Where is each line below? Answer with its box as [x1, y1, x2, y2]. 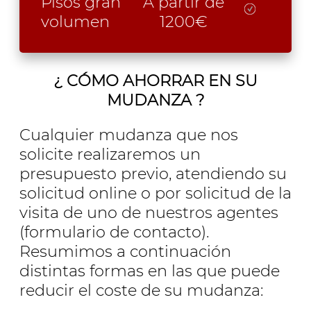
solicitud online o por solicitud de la [19, 183, 292, 203]
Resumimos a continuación [19, 241, 231, 261]
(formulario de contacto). [19, 221, 209, 242]
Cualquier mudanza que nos [19, 124, 238, 144]
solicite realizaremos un [19, 144, 201, 164]
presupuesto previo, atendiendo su [19, 163, 287, 183]
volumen [41, 11, 110, 31]
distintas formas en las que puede [19, 260, 280, 280]
